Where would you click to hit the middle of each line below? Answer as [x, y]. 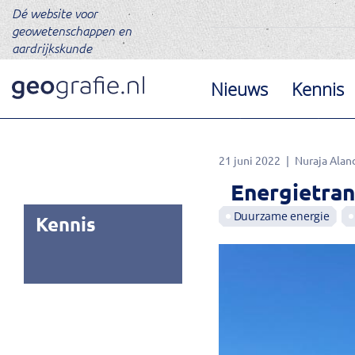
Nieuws [240, 89]
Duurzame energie [281, 216]
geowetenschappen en [72, 30]
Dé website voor [55, 13]
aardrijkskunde [52, 48]
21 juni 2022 [249, 160]
